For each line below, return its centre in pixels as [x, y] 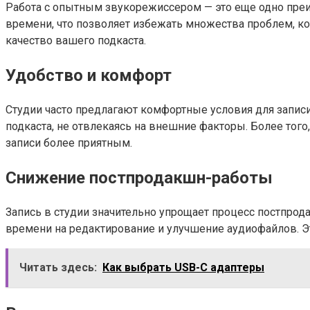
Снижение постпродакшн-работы [139, 177]
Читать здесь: [58, 267]
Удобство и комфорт [89, 76]
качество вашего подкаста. [76, 41]
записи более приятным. [69, 143]
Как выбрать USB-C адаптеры [183, 267]
